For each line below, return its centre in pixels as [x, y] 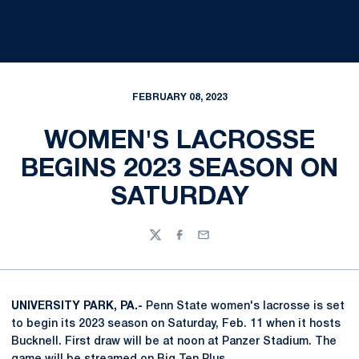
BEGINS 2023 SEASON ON [179, 169]
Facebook [200, 242]
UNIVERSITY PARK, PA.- [77, 307]
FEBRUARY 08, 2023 [179, 97]
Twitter [168, 242]
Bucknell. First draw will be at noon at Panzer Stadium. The [174, 342]
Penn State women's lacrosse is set [244, 307]
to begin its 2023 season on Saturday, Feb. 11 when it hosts [176, 324]
